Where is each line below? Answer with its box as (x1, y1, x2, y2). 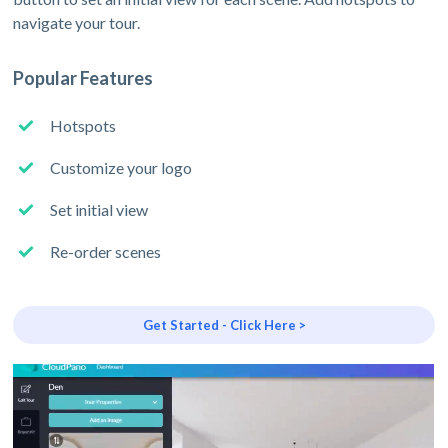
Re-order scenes (50, 242, 162, 262)
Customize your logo (50, 158, 193, 178)
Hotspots (50, 116, 117, 136)
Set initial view (50, 200, 149, 220)
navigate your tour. (13, 13, 141, 33)
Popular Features (13, 67, 154, 90)
